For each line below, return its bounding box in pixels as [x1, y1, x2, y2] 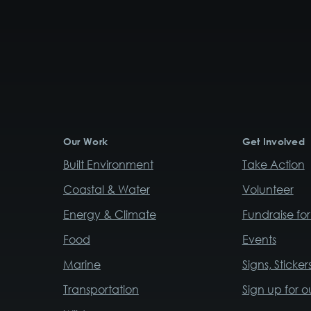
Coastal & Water [62, 183, 150, 197]
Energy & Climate [62, 208, 156, 222]
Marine [62, 258, 101, 272]
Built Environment [62, 158, 153, 172]
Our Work [62, 135, 108, 147]
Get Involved [242, 135, 305, 147]
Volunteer [242, 183, 294, 197]
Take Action [242, 158, 305, 172]
